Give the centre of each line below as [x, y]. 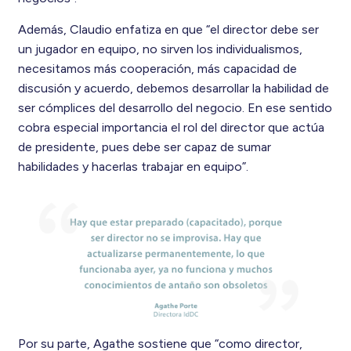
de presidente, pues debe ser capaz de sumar [144, 147]
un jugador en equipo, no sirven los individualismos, [160, 49]
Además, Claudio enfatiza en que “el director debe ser [168, 29]
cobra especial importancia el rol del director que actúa [171, 127]
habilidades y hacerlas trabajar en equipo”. [133, 166]
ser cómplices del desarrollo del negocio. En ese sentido [175, 107]
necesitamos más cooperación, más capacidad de [157, 68]
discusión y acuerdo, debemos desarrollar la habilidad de [173, 88]
